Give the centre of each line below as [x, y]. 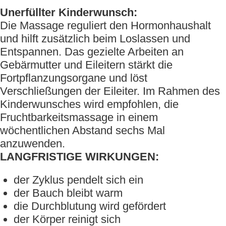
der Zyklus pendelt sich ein [78, 180]
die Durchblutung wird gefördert [90, 206]
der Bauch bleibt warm [68, 193]
